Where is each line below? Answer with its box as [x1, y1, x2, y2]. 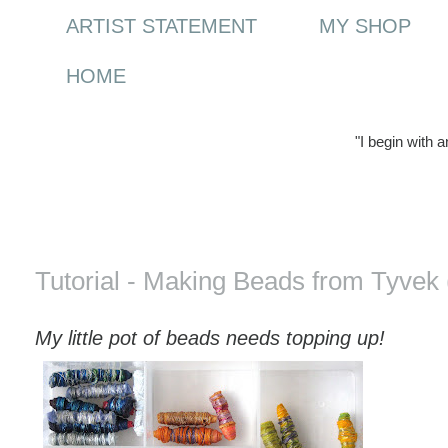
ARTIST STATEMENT [65, 15, 257, 38]
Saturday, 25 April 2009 [35, 217, 273, 243]
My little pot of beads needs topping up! [35, 325, 385, 349]
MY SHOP [318, 15, 411, 38]
